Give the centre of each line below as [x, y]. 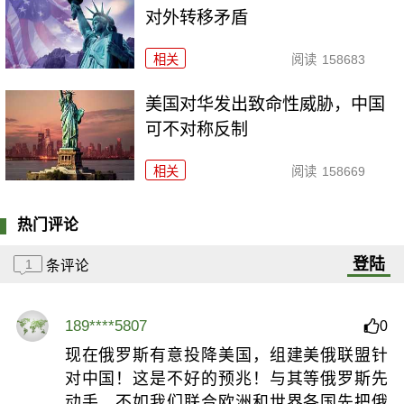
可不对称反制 [197, 130]
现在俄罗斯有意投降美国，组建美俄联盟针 [226, 356]
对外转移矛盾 [197, 18]
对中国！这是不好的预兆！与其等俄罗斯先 [226, 379]
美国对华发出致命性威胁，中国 [266, 105]
